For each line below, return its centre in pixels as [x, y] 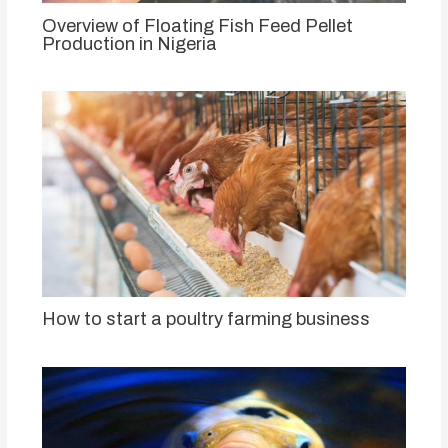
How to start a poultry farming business [205, 319]
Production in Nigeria [129, 43]
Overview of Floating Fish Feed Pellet [197, 25]
